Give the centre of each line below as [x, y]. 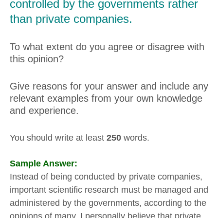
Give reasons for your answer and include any [109, 86]
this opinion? [37, 59]
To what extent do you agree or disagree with [107, 47]
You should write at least [58, 137]
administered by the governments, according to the [108, 203]
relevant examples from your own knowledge [106, 98]
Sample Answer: [44, 163]
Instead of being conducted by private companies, [106, 176]
